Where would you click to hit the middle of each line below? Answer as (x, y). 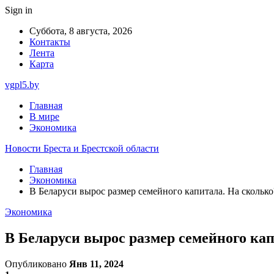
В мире (44, 117)
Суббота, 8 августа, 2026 (81, 31)
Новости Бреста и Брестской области (82, 148)
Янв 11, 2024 (96, 264)
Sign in (19, 10)
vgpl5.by (22, 85)
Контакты (50, 42)
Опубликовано (37, 264)
